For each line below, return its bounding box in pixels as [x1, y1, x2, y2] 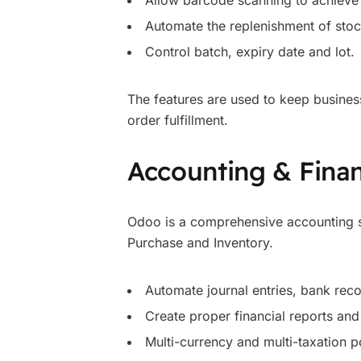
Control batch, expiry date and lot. [145, 44, 355, 60]
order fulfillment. [127, 112, 228, 128]
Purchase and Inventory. [127, 234, 273, 251]
